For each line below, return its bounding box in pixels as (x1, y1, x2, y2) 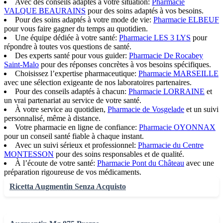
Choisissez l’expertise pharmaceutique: (15, 69, 138, 78)
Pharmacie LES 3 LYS (119, 33, 191, 42)
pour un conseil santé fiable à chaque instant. (4, 132, 144, 141)
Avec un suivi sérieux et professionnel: (15, 141, 138, 150)
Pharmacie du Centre (138, 141, 204, 150)
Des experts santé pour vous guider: (15, 51, 129, 60)
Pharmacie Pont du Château (97, 159, 184, 168)
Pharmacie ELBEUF (153, 15, 219, 24)
